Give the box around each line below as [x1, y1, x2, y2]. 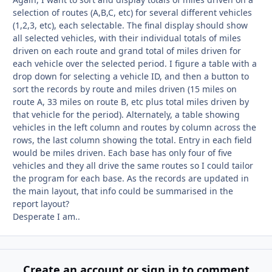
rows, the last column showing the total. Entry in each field [13, 134, 252, 146]
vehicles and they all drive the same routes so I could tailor [13, 160, 253, 172]
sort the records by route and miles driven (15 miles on [13, 83, 237, 95]
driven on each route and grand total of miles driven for [13, 45, 241, 57]
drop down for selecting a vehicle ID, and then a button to [13, 70, 249, 83]
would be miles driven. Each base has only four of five [13, 147, 232, 159]
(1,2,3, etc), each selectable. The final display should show [13, 19, 248, 32]
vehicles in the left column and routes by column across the [13, 121, 256, 134]
